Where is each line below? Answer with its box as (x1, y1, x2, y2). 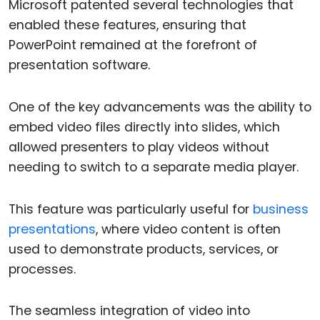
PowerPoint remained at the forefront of (9, 36, 257, 54)
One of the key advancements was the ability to (9, 98, 311, 116)
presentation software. (9, 56, 150, 74)
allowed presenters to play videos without (9, 138, 269, 156)
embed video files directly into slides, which (9, 118, 280, 136)
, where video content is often (96, 220, 281, 238)
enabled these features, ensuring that (9, 16, 246, 34)
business (253, 200, 309, 218)
